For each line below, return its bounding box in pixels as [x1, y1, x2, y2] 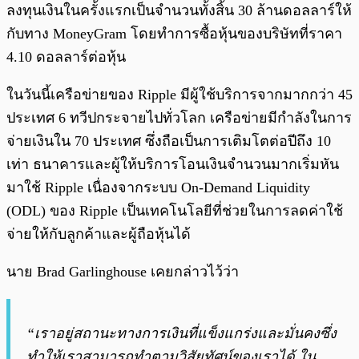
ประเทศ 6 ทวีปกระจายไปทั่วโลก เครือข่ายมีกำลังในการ [6, 109, 352, 126]
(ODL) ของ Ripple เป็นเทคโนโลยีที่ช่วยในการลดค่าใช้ [6, 202, 343, 219]
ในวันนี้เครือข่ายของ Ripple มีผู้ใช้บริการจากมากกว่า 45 [6, 86, 353, 103]
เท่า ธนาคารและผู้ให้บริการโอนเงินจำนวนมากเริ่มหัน [6, 155, 339, 172]
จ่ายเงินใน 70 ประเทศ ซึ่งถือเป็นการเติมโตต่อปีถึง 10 [6, 132, 331, 149]
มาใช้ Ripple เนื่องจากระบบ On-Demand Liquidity [6, 179, 310, 196]
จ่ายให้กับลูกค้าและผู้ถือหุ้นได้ [6, 225, 191, 242]
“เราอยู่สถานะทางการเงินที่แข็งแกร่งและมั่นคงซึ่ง [26, 325, 337, 341]
